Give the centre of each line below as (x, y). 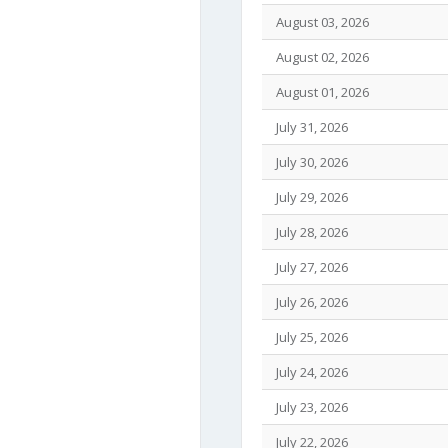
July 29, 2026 (309, 197)
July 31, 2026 (309, 127)
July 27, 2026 (309, 267)
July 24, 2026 (309, 372)
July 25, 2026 (309, 337)
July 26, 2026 (309, 302)
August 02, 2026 (319, 57)
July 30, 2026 (309, 162)
